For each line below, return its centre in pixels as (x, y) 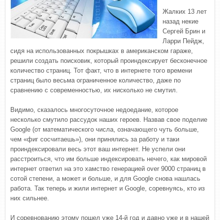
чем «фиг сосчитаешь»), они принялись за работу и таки (95, 139)
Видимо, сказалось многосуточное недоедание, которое (94, 110)
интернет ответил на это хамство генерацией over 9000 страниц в (108, 169)
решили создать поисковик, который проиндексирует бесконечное (109, 61)
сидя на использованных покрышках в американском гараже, (102, 51)
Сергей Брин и (184, 31)
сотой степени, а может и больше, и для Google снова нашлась (105, 179)
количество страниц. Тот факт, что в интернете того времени (101, 70)
